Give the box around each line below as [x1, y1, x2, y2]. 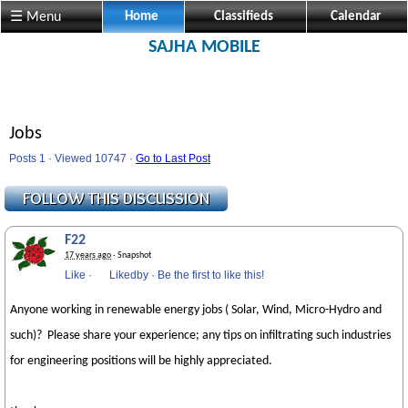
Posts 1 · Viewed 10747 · [9, 152, 136, 165]
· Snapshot [111, 250, 151, 260]
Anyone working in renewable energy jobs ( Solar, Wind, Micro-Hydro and [10, 303, 382, 317]
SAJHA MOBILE [148, 38, 260, 56]
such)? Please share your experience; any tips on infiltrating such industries [10, 329, 391, 342]
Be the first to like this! [158, 269, 264, 281]
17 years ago [65, 250, 111, 260]
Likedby [109, 269, 148, 281]
